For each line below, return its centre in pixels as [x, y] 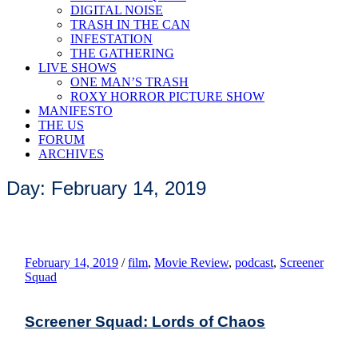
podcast [254, 262]
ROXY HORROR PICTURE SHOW [167, 96]
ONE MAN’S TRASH [129, 82]
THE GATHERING [122, 53]
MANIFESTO [76, 111]
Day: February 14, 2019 [106, 188]
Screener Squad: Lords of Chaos [145, 321]
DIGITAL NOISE [117, 10]
